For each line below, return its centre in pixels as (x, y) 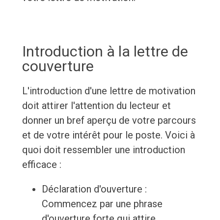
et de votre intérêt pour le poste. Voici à (108, 135)
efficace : (41, 165)
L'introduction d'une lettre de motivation (109, 91)
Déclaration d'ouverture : (94, 189)
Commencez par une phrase (102, 204)
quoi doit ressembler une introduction (103, 150)
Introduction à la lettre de (105, 52)
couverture (58, 66)
